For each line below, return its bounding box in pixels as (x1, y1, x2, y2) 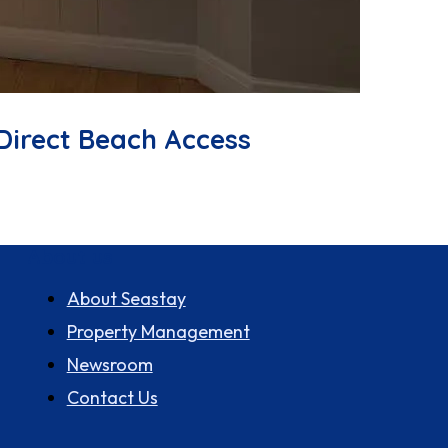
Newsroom (66, 352, 153, 376)
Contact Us (66, 385, 158, 409)
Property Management (66, 319, 250, 343)
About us (26, 243, 113, 269)
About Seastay (66, 286, 186, 310)
